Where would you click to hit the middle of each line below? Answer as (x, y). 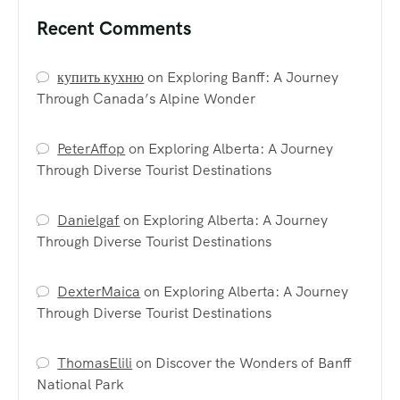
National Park (80, 384)
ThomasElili (95, 362)
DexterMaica (99, 291)
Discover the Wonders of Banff (254, 362)
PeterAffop (92, 148)
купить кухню (101, 77)
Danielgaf (89, 220)
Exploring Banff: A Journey (253, 77)
